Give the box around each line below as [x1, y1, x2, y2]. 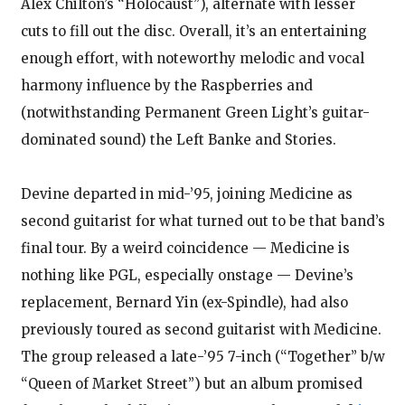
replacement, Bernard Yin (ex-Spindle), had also [20, 293, 348, 311]
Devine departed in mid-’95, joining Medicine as [20, 184, 353, 202]
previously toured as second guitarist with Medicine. [20, 320, 381, 338]
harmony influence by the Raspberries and [20, 76, 313, 94]
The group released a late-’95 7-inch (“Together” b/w [20, 347, 385, 365]
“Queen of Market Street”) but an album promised [20, 374, 363, 392]
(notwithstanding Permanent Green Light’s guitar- [20, 103, 370, 121]
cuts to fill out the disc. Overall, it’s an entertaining [20, 22, 367, 40]
